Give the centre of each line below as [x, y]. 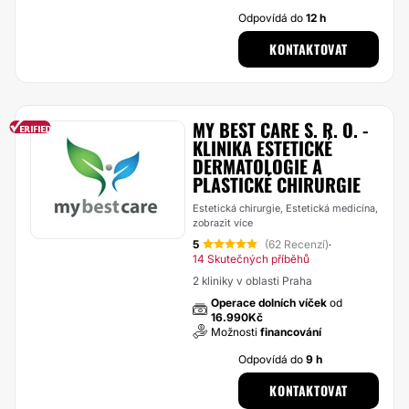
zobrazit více [223, 223]
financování [291, 332]
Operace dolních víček [269, 303]
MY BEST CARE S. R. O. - [280, 130]
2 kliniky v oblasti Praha [252, 281]
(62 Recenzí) [297, 244]
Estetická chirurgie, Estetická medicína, [285, 208]
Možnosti [236, 332]
